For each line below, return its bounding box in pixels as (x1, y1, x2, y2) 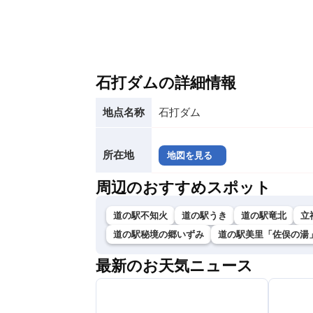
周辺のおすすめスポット (96, 179, 271, 196)
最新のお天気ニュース (96, 257, 253, 275)
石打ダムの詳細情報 (96, 74, 236, 92)
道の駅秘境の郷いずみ (113, 229, 204, 240)
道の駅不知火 (113, 210, 168, 221)
